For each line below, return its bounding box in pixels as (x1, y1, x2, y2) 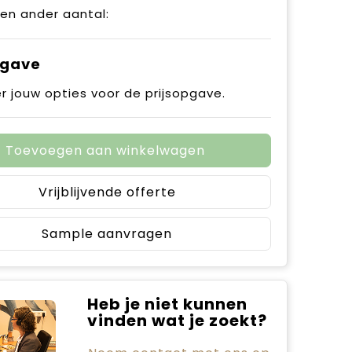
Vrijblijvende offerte (38, 183, 176, 201)
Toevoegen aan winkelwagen (5, 141, 205, 159)
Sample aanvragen (42, 225, 172, 243)
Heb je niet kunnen (86, 293, 247, 315)
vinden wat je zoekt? (86, 310, 267, 332)
